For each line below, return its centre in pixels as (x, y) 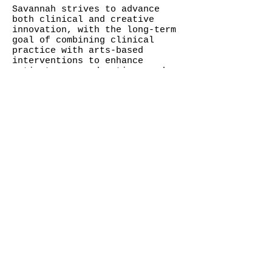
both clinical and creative (83, 20)
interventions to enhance (78, 61)
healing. (34, 82)
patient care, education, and (89, 71)
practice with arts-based (78, 51)
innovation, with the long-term (94, 30)
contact (42, 172)
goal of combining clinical (83, 40)
